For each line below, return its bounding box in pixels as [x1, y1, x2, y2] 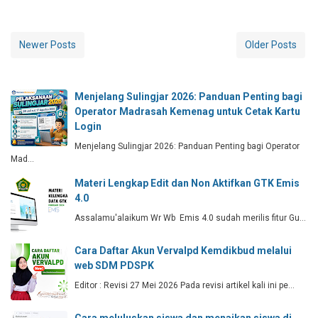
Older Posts [245, 39, 297, 51]
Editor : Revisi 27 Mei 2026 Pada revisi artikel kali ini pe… [75, 280, 295, 291]
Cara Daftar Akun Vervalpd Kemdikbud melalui [75, 245, 292, 257]
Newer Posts [19, 39, 76, 51]
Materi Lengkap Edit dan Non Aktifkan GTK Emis [75, 177, 300, 190]
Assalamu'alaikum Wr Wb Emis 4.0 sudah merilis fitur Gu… [75, 213, 306, 224]
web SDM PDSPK [75, 260, 154, 272]
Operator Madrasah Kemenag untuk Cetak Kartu [75, 106, 300, 118]
